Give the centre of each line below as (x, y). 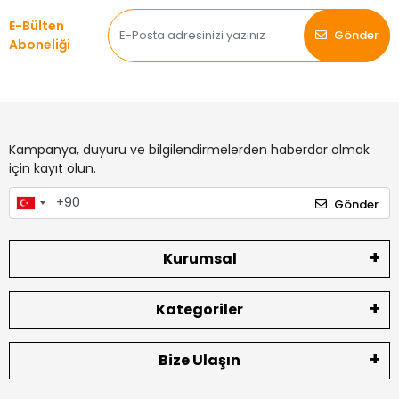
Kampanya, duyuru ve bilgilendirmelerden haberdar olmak (189, 149)
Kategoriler (199, 309)
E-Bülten (37, 25)
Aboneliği (40, 44)
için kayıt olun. (53, 168)
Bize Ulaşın (199, 360)
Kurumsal (199, 258)
